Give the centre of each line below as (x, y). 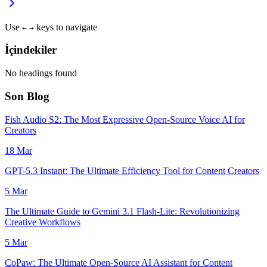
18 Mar (18, 150)
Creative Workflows (43, 222)
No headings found (41, 73)
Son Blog (27, 96)
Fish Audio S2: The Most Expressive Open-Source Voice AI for (125, 119)
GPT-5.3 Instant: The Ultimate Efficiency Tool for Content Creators (132, 170)
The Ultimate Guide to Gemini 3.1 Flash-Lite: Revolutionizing (122, 211)
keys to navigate (66, 27)
